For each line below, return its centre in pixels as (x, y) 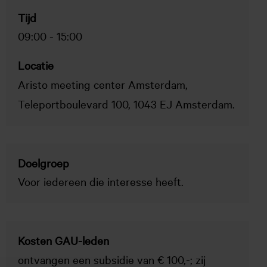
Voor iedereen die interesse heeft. (102, 181)
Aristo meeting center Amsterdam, (103, 84)
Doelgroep (44, 162)
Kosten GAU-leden (63, 240)
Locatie (36, 65)
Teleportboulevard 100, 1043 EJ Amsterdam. (126, 103)
